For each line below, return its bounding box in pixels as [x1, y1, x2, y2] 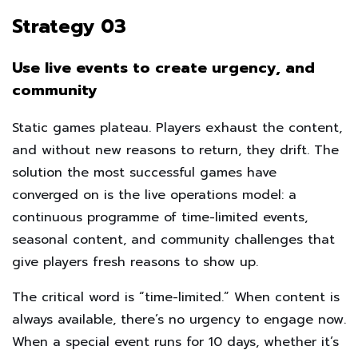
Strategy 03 [12, 11, 126, 41]
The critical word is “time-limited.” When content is [12, 287, 340, 307]
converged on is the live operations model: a [12, 185, 296, 205]
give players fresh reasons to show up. [12, 252, 258, 272]
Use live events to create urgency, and [12, 56, 315, 79]
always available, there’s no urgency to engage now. [12, 309, 346, 329]
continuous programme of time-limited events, [12, 207, 308, 227]
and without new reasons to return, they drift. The [12, 140, 339, 160]
